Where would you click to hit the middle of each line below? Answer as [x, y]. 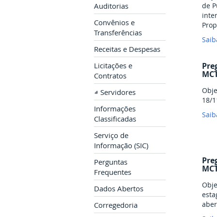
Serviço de [111, 136]
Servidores [118, 93]
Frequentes [113, 172]
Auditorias [111, 6]
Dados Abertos [119, 189]
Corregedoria [116, 205]
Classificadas [115, 119]
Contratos [110, 76]
